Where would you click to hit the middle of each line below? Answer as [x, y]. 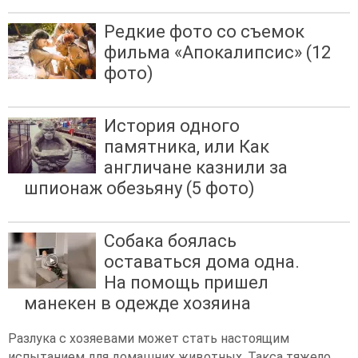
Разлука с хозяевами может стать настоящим [149, 338]
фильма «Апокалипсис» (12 [217, 53]
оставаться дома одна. [202, 262]
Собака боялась [170, 241]
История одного [172, 126]
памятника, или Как [187, 147]
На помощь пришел [186, 283]
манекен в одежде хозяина [137, 304]
